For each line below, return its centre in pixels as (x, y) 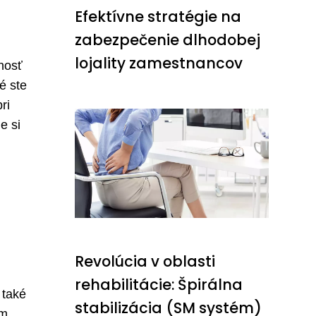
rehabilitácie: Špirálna (159, 285)
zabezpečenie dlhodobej (168, 40)
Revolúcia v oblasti (145, 262)
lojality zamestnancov (159, 63)
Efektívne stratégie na (158, 17)
